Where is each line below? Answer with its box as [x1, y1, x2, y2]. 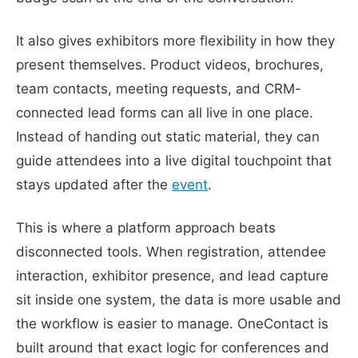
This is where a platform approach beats [16, 219, 276, 236]
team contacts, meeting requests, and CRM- [16, 80, 301, 97]
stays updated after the [16, 176, 172, 193]
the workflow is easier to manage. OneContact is [16, 315, 328, 332]
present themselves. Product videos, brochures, [16, 56, 324, 73]
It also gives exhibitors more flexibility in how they [16, 32, 335, 49]
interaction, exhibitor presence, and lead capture [16, 267, 328, 284]
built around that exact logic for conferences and [16, 339, 329, 356]
